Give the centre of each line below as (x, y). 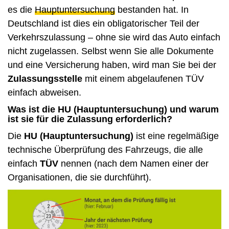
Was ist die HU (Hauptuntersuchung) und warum (113, 110)
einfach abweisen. (44, 93)
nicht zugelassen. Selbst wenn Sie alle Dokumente (111, 51)
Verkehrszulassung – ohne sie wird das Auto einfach (114, 38)
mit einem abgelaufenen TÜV (143, 79)
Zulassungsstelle (45, 79)
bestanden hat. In (152, 10)
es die (21, 10)
